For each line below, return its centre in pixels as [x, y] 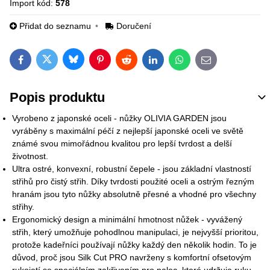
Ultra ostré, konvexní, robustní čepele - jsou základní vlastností [132, 169]
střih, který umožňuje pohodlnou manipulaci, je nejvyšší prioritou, [135, 232]
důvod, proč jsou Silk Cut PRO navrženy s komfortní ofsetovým [132, 257]
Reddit [138, 63]
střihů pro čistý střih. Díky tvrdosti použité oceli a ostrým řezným [133, 181]
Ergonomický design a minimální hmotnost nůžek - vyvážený [127, 219]
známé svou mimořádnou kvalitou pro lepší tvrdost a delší [122, 143]
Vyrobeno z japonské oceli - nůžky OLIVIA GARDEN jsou [119, 118]
